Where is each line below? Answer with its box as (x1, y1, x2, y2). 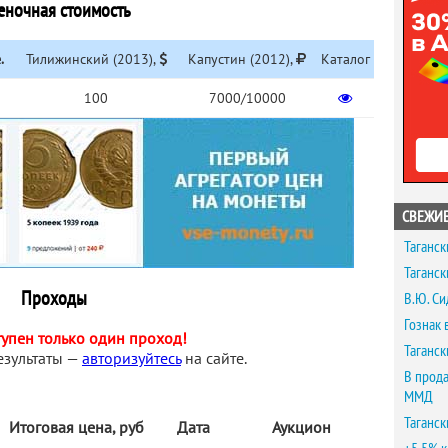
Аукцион (271, 417, 331, 437)
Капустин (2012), (188, 50, 296, 68)
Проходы (21, 285, 87, 311)
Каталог (320, 50, 370, 68)
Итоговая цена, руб (9, 417, 144, 437)
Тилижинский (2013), (25, 50, 159, 68)
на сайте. (181, 348, 247, 368)
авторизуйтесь (82, 348, 181, 368)
